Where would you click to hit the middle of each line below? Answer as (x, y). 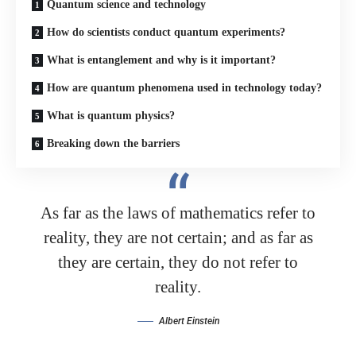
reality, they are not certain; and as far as (178, 238)
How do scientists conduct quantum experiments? (166, 32)
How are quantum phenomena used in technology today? (184, 87)
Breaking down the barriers (113, 143)
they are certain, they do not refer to (178, 263)
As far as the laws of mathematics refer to (178, 213)
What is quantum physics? (111, 115)
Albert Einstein (189, 321)
